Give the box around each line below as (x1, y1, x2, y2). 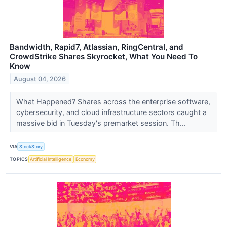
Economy (75, 156, 95, 162)
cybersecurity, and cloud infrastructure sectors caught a (16, 108, 207, 117)
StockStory (19, 143, 43, 149)
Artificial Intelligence (30, 156, 72, 162)
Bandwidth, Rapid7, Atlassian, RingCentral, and (10, 42, 183, 52)
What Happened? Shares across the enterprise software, (16, 97, 210, 106)
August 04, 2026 (14, 75, 66, 83)
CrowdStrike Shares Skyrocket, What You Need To (10, 52, 198, 62)
